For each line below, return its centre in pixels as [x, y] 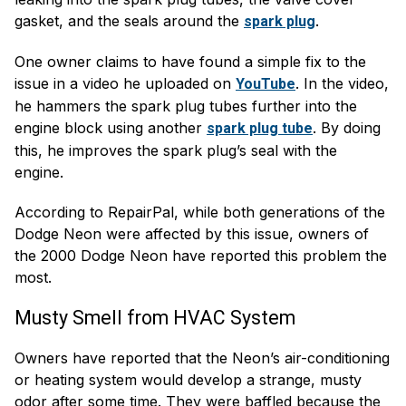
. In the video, [342, 84]
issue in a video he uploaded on [125, 84]
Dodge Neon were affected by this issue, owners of [192, 234]
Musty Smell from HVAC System [155, 318]
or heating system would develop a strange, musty [188, 380]
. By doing [347, 128]
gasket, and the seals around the [129, 21]
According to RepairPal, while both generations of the [200, 213]
